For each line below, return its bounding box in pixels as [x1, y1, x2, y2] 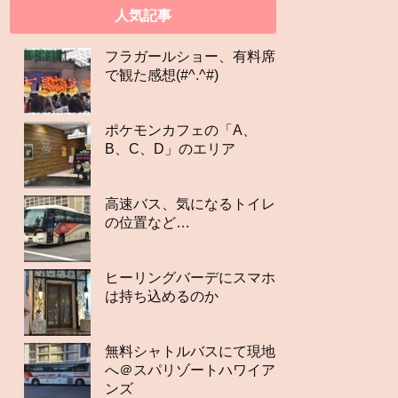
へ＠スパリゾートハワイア [105, 362, 275, 378]
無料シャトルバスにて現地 [105, 344, 275, 360]
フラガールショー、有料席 [105, 49, 275, 65]
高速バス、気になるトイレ [105, 196, 275, 212]
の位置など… [105, 215, 190, 231]
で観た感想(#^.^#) [105, 68, 219, 84]
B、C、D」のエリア [105, 141, 235, 157]
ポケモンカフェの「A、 [105, 123, 257, 139]
